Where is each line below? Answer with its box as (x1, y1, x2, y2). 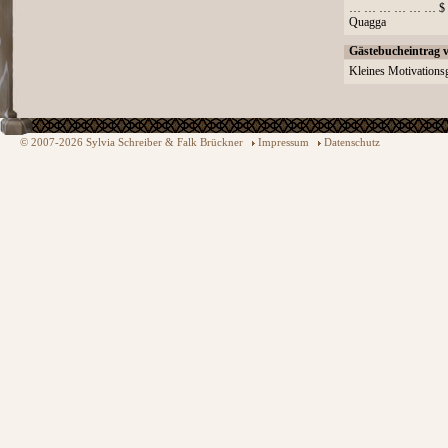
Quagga (349, 16, 386, 29)
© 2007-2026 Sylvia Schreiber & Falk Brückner (20, 136, 252, 148)
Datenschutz (324, 136, 380, 148)
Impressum (258, 136, 309, 148)
